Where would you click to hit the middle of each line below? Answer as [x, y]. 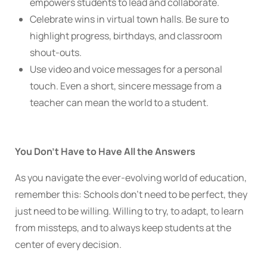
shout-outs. [56, 53]
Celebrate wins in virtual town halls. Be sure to [129, 19]
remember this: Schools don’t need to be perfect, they [131, 195]
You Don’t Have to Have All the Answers [105, 152]
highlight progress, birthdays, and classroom [126, 36]
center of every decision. [68, 245]
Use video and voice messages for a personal [126, 69]
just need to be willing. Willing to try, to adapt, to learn [129, 211]
